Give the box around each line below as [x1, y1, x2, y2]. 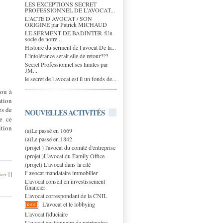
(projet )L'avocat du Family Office [25, 151, 105, 160]
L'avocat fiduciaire [25, 210, 68, 218]
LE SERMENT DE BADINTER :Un [25, 28, 112, 37]
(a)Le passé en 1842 [25, 134, 72, 143]
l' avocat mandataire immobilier [25, 168, 98, 177]
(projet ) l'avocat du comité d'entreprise [25, 143, 115, 151]
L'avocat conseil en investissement [25, 177, 105, 185]
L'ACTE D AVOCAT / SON [25, 14, 92, 22]
